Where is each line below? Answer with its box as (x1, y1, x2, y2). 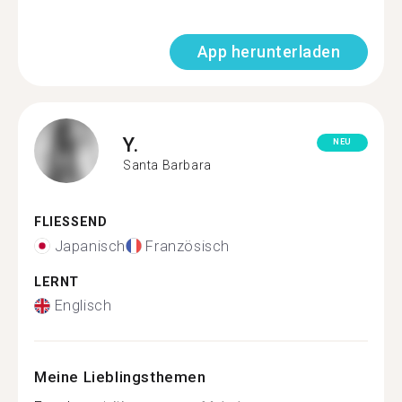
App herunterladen (197, 42, 340, 61)
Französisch (145, 237, 231, 255)
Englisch (54, 297, 112, 314)
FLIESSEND (34, 214, 98, 230)
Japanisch (54, 237, 126, 255)
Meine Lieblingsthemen (34, 368, 206, 386)
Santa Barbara (123, 157, 212, 172)
